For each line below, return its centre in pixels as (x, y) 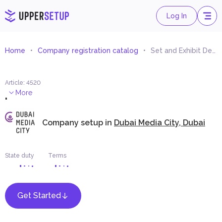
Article (14, 83)
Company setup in (78, 122)
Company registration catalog (88, 51)
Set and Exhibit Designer (181, 51)
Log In (177, 16)
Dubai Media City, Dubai (160, 122)
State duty (20, 156)
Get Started (39, 195)
